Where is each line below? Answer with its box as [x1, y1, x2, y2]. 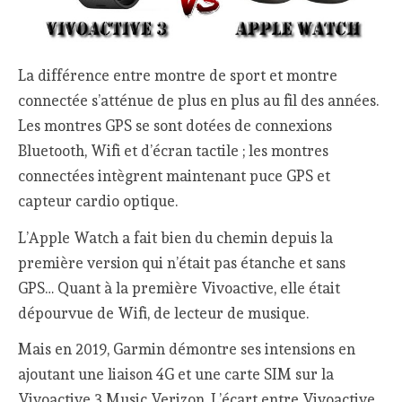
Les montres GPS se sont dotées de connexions [18, 117, 333, 135]
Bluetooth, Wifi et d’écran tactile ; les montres [18, 142, 329, 161]
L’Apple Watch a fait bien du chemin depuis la [18, 228, 334, 247]
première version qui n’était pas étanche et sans [18, 253, 346, 272]
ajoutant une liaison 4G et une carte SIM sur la [18, 365, 335, 384]
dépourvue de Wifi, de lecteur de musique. [18, 303, 310, 322]
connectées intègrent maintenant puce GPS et [18, 167, 331, 186]
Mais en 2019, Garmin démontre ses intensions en [18, 340, 356, 359]
